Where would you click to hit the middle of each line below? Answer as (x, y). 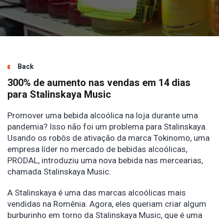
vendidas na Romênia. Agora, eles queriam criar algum (107, 204)
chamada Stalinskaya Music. (59, 172)
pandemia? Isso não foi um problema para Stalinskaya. (107, 127)
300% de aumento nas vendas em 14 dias (99, 83)
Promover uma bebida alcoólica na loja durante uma (103, 115)
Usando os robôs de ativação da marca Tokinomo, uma (109, 138)
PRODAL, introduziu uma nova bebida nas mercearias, (105, 160)
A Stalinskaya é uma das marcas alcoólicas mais (97, 193)
